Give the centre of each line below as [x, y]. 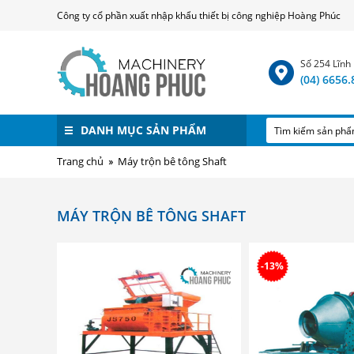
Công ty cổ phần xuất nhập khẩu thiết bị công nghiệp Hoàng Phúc [199, 15]
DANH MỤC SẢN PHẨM [143, 130]
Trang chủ [80, 161]
